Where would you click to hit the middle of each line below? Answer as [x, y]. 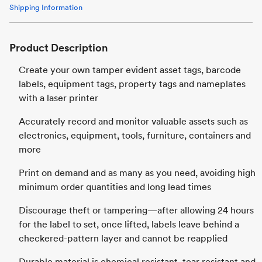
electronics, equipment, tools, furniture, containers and [135, 135]
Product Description [58, 48]
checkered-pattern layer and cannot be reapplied [123, 238]
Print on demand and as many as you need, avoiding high [137, 173]
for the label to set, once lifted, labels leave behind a [129, 224]
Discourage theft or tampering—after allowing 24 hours [136, 210]
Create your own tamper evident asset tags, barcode [130, 70]
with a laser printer [58, 98]
